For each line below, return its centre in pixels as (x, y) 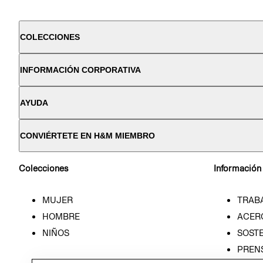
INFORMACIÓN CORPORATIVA (80, 70)
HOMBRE (61, 217)
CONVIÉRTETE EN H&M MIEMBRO (87, 136)
